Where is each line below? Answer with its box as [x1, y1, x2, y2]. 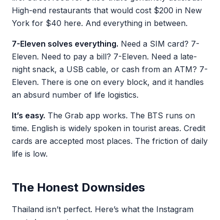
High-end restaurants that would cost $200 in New [12, 5, 202, 15]
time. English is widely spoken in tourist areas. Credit [12, 123, 205, 133]
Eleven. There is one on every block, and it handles [12, 77, 204, 87]
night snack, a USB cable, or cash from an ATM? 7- [12, 64, 208, 74]
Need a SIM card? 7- [118, 39, 199, 49]
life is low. [12, 149, 48, 159]
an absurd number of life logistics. [12, 90, 138, 100]
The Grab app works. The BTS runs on [45, 110, 195, 120]
